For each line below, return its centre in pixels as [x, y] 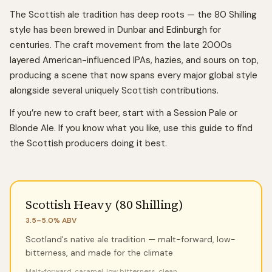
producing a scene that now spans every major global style [134, 75]
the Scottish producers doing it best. [88, 143]
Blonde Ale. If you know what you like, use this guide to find [131, 128]
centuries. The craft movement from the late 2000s [121, 45]
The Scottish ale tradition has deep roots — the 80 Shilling [133, 15]
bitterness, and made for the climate [99, 253]
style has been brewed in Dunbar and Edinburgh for [115, 30]
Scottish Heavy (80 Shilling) [104, 205]
